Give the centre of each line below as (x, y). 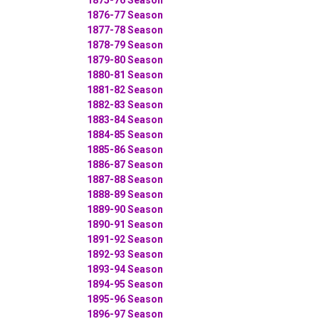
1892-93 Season (125, 254)
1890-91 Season (125, 224)
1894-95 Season (125, 284)
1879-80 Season (125, 59)
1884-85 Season (125, 134)
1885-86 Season (125, 149)
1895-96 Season (125, 299)
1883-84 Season (125, 119)
